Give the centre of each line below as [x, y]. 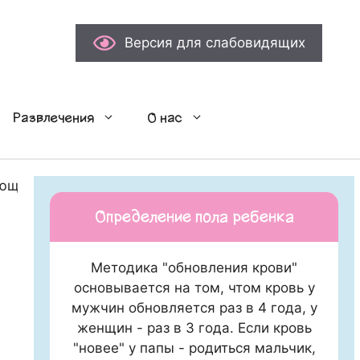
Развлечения [53, 118]
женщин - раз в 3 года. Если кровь [194, 328]
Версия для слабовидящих [215, 43]
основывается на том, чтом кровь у [194, 288]
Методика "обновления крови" [194, 268]
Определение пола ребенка [194, 217]
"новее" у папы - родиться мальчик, [194, 348]
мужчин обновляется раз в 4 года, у [194, 308]
